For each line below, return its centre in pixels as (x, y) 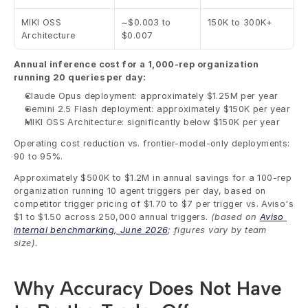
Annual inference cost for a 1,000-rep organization (136, 64)
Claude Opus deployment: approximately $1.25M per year (152, 96)
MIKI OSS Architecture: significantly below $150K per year (152, 122)
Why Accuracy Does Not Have (148, 288)
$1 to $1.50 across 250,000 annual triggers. (112, 217)
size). (27, 243)
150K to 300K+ (240, 22)
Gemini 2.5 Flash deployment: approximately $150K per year (157, 109)
